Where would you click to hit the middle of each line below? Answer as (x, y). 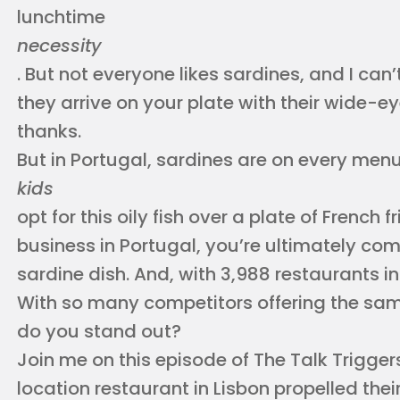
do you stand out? (99, 331)
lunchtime (61, 17)
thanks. (49, 131)
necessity (59, 45)
